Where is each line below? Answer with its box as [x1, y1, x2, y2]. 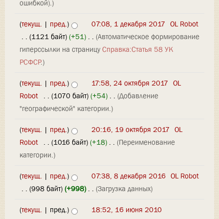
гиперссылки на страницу [20, 44, 102, 55]
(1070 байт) [51, 91, 89, 101]
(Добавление [117, 91, 159, 101]
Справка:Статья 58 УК [102, 44, 173, 55]
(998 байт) [29, 184, 63, 194]
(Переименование [117, 137, 175, 148]
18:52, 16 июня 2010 [91, 205, 162, 215]
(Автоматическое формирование [96, 32, 199, 42]
